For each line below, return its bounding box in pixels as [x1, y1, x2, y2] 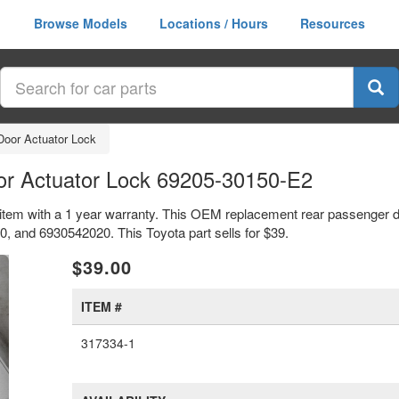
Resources [300, 14, 365, 32]
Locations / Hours [159, 14, 268, 32]
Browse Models [34, 14, 127, 32]
